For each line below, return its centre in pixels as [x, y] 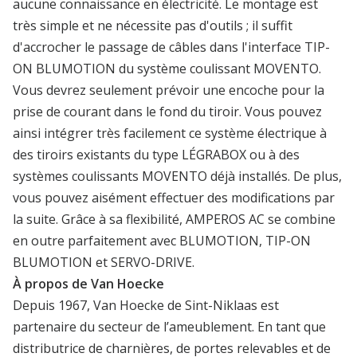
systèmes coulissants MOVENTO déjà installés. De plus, [177, 176]
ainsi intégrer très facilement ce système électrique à [170, 133]
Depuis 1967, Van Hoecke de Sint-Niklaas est [146, 305]
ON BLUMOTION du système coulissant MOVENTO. [167, 68]
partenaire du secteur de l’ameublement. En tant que [169, 326]
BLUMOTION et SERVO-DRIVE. [104, 262]
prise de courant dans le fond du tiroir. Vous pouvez [167, 111]
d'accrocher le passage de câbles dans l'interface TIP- [171, 47]
